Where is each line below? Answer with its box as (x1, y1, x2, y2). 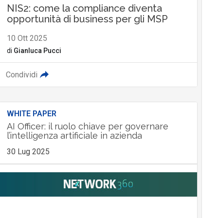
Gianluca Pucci (13, 47, 61, 55)
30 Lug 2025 (6, 147, 50, 157)
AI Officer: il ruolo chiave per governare (6, 121, 168, 132)
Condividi (5, 70, 37, 80)
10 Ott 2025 (6, 34, 47, 43)
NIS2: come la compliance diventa (6, 2, 162, 15)
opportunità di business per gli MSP (6, 13, 168, 25)
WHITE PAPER (6, 109, 56, 119)
